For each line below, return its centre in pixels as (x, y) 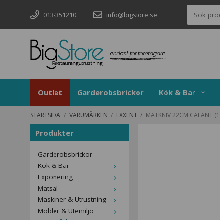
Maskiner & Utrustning (72, 199)
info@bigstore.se (131, 15)
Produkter (55, 133)
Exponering (55, 177)
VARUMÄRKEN (88, 115)
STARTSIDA (45, 115)
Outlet (50, 92)
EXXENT (127, 115)
